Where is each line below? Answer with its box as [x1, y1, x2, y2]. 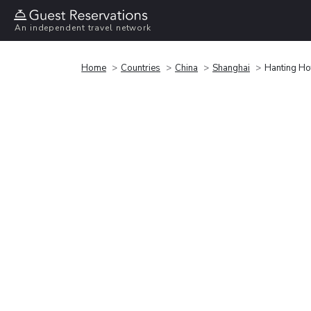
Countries [121, 61, 160, 74]
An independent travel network [15, 22, 152, 34]
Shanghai [212, 61, 250, 74]
